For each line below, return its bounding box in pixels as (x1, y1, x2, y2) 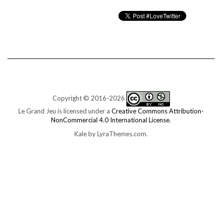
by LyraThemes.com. (87, 130, 148, 138)
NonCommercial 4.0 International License (51, 116, 169, 124)
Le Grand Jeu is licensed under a (18, 107, 111, 115)
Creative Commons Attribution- (111, 107, 204, 115)
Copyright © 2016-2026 (52, 94, 126, 103)
